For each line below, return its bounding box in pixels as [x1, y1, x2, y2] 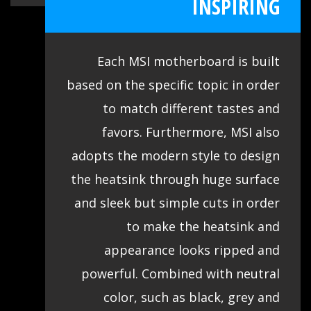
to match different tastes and [103, 99, 280, 117]
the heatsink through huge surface [71, 170, 280, 187]
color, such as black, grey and [103, 288, 280, 305]
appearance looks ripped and [104, 241, 280, 258]
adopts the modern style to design [72, 146, 280, 164]
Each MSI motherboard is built [97, 52, 280, 69]
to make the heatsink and [126, 217, 280, 235]
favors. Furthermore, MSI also [102, 123, 280, 140]
